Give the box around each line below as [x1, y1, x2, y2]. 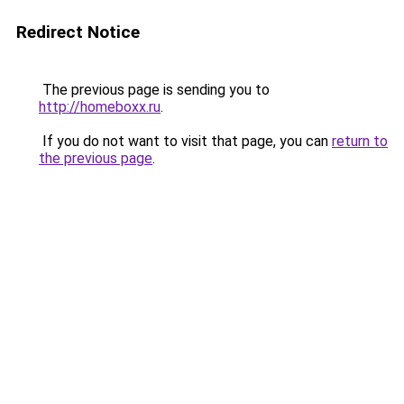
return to [332, 133, 388, 150]
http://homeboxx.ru [39, 98, 161, 115]
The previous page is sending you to [39, 81, 270, 98]
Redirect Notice [16, 22, 140, 42]
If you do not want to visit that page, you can [39, 133, 332, 150]
